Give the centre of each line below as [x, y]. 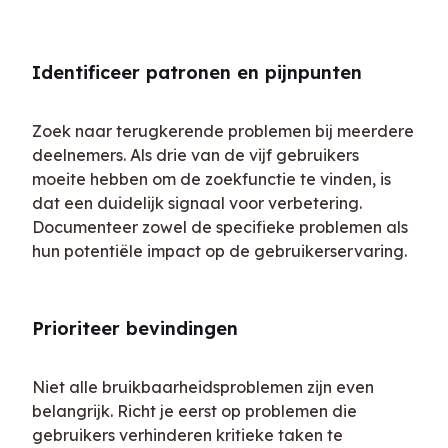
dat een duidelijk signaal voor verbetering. [197, 203]
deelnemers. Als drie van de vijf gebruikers [195, 155]
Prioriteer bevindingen [135, 329]
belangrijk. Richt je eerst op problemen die [194, 411]
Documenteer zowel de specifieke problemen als [220, 227]
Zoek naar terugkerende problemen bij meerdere [223, 131]
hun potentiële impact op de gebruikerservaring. [219, 251]
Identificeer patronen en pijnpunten [197, 73]
